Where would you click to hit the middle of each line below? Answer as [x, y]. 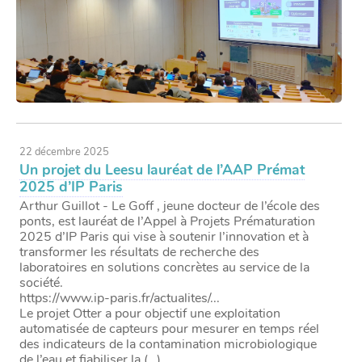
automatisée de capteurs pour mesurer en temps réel [170, 329]
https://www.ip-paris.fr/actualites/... [120, 299]
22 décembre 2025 [65, 152]
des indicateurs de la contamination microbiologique [168, 345]
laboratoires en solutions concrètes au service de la [165, 268]
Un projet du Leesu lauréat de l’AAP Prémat [162, 170]
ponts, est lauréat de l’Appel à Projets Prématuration [168, 222]
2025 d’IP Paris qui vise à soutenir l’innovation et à [164, 237]
